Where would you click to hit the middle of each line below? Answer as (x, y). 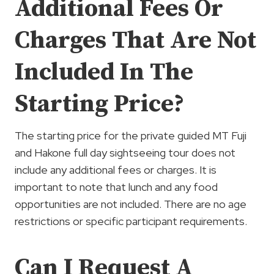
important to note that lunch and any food (116, 187)
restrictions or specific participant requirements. (131, 221)
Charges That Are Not (135, 40)
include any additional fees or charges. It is (116, 169)
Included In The (104, 72)
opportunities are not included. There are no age (131, 204)
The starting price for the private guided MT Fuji (131, 135)
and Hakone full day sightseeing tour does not (125, 152)
